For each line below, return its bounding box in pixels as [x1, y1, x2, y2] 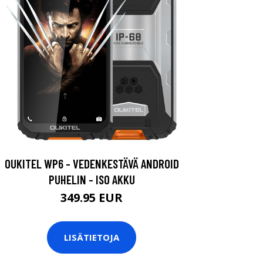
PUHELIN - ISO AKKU [48, 171, 135, 187]
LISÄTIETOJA [64, 231, 119, 244]
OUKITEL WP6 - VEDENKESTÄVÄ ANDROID [4, 156, 179, 171]
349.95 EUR [60, 189, 123, 205]
